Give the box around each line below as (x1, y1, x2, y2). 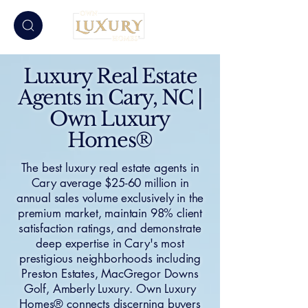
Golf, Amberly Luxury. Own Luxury (23, 281, 197, 296)
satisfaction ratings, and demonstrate (19, 221, 201, 236)
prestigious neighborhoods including (19, 251, 201, 266)
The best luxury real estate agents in (21, 160, 199, 175)
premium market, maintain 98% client (17, 206, 203, 221)
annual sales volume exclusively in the (16, 190, 204, 206)
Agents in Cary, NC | (17, 85, 202, 110)
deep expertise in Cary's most (36, 236, 184, 251)
